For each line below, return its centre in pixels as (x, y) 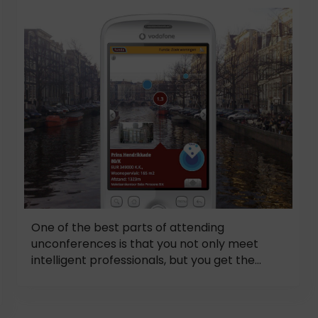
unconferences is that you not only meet (145, 244)
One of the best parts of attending (128, 228)
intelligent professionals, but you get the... (146, 261)
